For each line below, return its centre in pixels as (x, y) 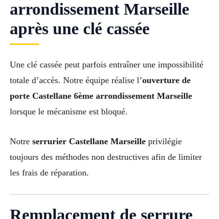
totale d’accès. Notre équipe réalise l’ (76, 80)
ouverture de (166, 80)
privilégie (164, 141)
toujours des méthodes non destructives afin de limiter (106, 157)
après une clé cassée (80, 28)
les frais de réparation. (49, 172)
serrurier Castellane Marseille (89, 141)
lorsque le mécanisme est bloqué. (69, 111)
